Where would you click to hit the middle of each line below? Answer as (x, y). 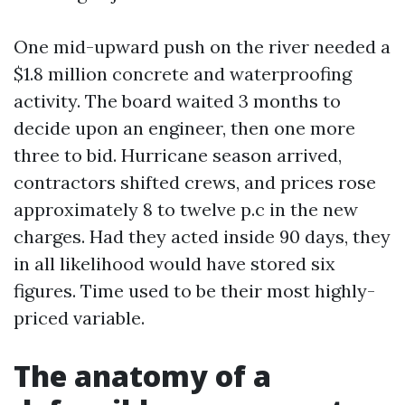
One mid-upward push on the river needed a (202, 47)
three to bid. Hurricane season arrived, (178, 155)
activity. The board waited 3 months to (177, 101)
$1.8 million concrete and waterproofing (183, 74)
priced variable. (79, 318)
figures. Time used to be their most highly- (194, 291)
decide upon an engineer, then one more (184, 128)
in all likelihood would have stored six (174, 264)
